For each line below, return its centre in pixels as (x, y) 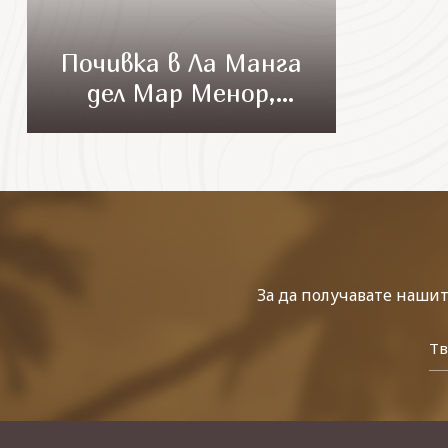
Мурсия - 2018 (181, 123)
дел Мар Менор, (181, 93)
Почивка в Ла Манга (181, 63)
